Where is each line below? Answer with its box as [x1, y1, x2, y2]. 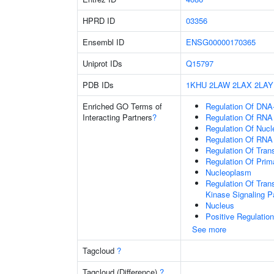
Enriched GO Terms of [83, 100, 162, 112]
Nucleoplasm [206, 166, 251, 178]
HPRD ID [83, 15, 115, 26]
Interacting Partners [83, 111, 152, 123]
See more [192, 223, 226, 235]
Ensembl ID [83, 36, 124, 48]
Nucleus [206, 199, 234, 211]
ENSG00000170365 [186, 36, 256, 48]
